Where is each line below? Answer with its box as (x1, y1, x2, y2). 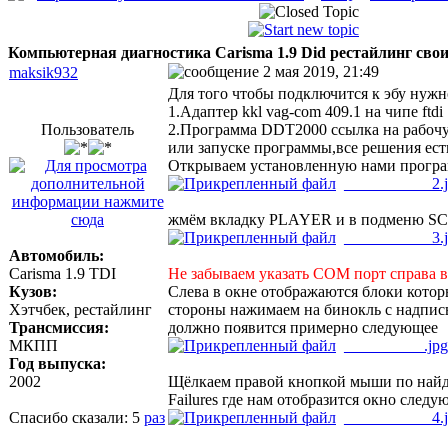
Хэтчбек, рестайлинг (9, 301, 152, 318)
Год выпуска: (9, 355, 106, 372)
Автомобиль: (9, 247, 104, 264)
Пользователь (41, 121, 134, 138)
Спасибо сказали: (9, 409, 132, 426)
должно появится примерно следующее (168, 319, 438, 336)
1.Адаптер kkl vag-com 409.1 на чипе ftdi (168, 103, 443, 120)
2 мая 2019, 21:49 (259, 63, 379, 80)
